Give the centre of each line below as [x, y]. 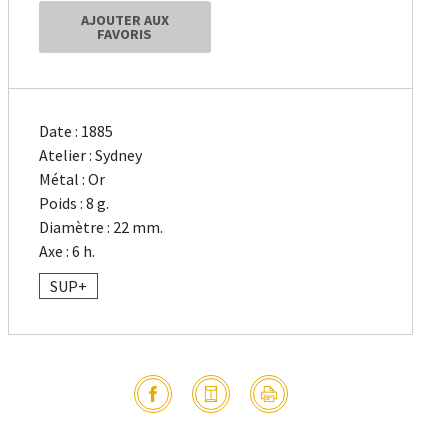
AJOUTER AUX [124, 20]
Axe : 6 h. [67, 251]
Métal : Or [72, 179]
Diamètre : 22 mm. [101, 227]
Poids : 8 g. [74, 203]
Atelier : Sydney [91, 155]
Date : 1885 [76, 131]
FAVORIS [125, 34]
